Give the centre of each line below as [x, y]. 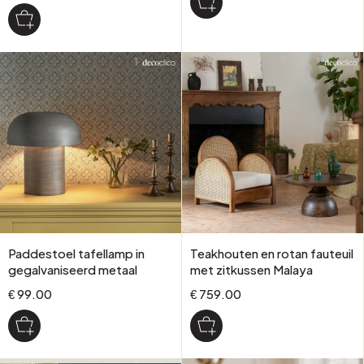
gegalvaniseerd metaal [73, 269]
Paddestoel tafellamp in [76, 253]
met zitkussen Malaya [251, 269]
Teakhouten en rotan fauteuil [271, 253]
